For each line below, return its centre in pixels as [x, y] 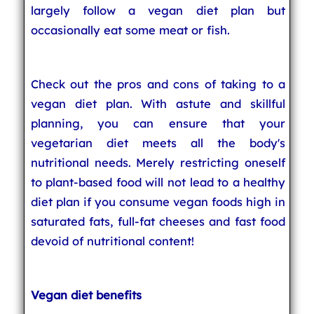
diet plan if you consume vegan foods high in [158, 202]
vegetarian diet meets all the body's [158, 143]
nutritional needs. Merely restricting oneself [158, 162]
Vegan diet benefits [86, 295]
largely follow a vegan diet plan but [158, 10]
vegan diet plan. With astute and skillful [158, 103]
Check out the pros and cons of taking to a [158, 84]
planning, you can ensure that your [158, 123]
